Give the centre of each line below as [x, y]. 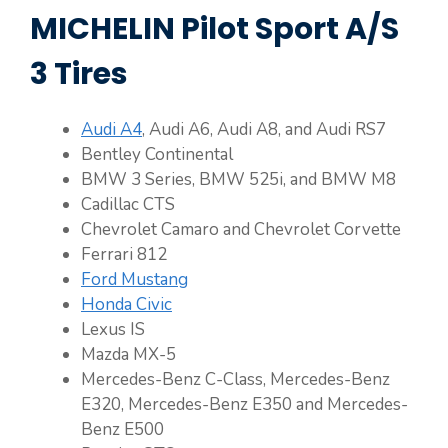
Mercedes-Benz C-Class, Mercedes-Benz [235, 379]
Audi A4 [111, 129]
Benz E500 [122, 429]
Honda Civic [126, 304]
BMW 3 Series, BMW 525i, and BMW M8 [238, 179]
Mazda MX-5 [128, 354]
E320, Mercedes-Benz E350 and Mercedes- [244, 404]
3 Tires [79, 73]
